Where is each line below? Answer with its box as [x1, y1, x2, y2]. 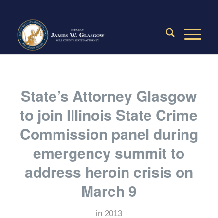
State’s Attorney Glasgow [21, 85, 197, 106]
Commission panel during [19, 123, 198, 144]
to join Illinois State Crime [20, 104, 198, 125]
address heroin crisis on [24, 161, 193, 182]
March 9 [81, 180, 137, 201]
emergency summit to [33, 142, 185, 163]
